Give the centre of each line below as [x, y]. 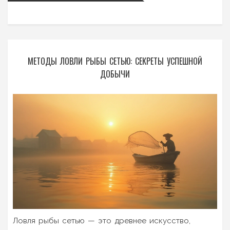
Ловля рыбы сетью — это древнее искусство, [102, 221]
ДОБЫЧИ [115, 74]
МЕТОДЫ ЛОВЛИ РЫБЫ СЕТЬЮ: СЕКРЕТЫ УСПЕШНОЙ [115, 61]
